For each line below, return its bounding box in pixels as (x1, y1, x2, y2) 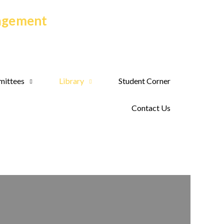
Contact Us (131, 103, 170, 112)
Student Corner (118, 76, 170, 85)
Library (58, 76, 84, 85)
